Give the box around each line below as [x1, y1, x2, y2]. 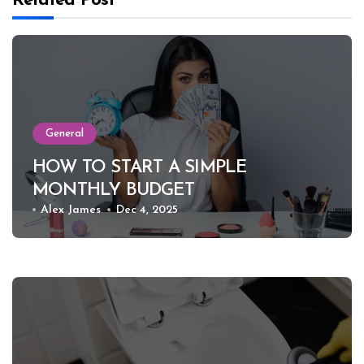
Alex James [41, 203, 102, 216]
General [45, 128, 84, 139]
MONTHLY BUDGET [32, 180, 194, 200]
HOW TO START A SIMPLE [32, 158, 247, 177]
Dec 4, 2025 [115, 203, 178, 216]
